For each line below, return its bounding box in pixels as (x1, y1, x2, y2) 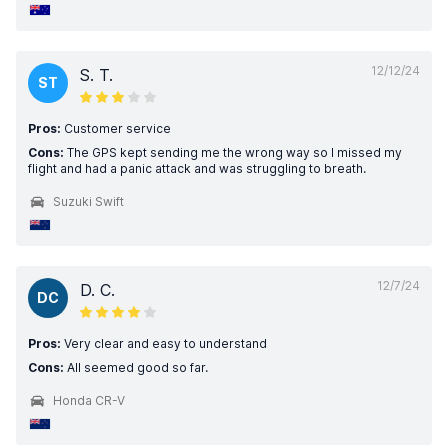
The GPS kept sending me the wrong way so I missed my (64, 145, 402, 160)
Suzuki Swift (53, 194, 124, 209)
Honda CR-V (53, 393, 125, 408)
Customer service (61, 121, 171, 136)
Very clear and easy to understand (61, 336, 267, 351)
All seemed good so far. (64, 360, 208, 375)
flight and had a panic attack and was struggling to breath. (28, 161, 366, 176)
